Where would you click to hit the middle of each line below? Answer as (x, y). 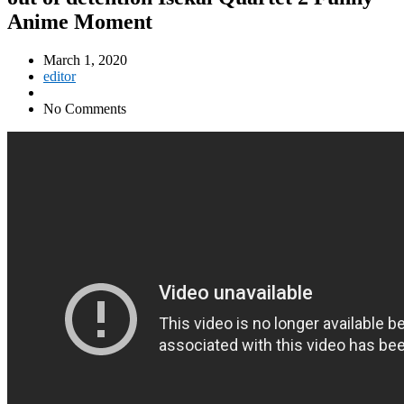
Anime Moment (80, 21)
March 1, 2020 (85, 60)
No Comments (85, 108)
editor (60, 76)
